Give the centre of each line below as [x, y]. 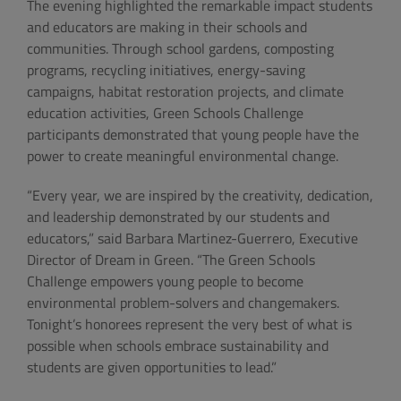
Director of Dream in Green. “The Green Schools [171, 260]
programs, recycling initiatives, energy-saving [166, 70]
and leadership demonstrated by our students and [178, 217]
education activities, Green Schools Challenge [165, 113]
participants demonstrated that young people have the [193, 135]
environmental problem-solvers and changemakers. [183, 303]
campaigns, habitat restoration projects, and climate [185, 92]
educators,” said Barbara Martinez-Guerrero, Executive [192, 239]
